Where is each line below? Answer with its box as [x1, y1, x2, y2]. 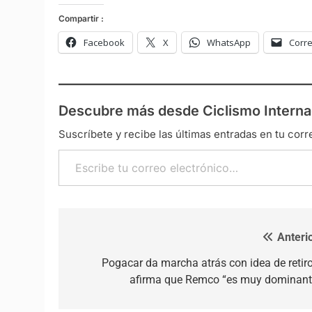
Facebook [84, 36, 125, 49]
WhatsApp [207, 36, 251, 49]
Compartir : [58, 13, 104, 24]
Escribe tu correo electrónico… [58, 141, 230, 156]
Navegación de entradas [72, 231, 254, 251]
